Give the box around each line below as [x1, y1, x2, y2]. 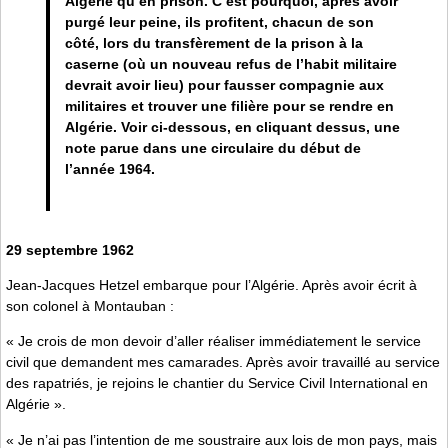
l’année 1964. [64, 161, 155, 178]
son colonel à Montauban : [6, 298, 174, 315]
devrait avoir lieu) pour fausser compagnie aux [64, 77, 384, 94]
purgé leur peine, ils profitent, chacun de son [64, 14, 374, 31]
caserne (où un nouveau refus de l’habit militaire [64, 56, 397, 73]
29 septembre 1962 [6, 241, 134, 258]
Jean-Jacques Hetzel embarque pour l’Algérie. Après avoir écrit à [6, 277, 417, 294]
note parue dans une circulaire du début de [64, 140, 361, 157]
